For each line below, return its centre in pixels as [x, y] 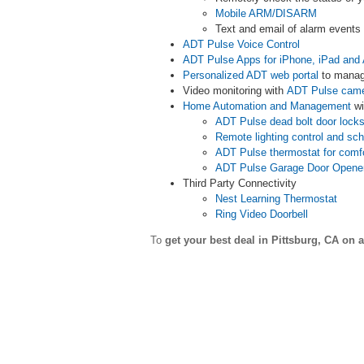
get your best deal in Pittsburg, [245, 240]
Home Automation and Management [267, 106]
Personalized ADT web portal [251, 75]
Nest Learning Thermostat [276, 199]
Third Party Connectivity [240, 183]
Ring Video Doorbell [262, 214]
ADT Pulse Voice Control [241, 44]
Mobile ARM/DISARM [266, 13]
